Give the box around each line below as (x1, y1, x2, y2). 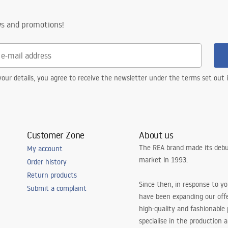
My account (26, 144, 63, 153)
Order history (26, 157, 67, 166)
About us (139, 129, 174, 141)
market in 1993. (139, 155, 188, 164)
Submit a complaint (26, 184, 87, 193)
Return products (26, 170, 77, 180)
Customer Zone (26, 129, 84, 141)
